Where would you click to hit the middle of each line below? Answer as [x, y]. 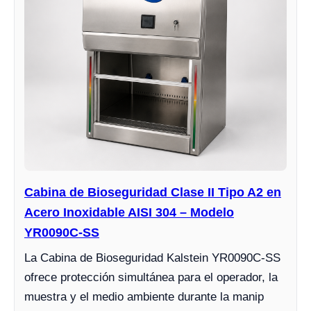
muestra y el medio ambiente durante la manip [144, 297]
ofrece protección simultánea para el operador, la [151, 278]
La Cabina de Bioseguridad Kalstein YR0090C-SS [152, 258]
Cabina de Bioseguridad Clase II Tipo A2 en [153, 193]
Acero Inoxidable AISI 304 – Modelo [129, 213]
